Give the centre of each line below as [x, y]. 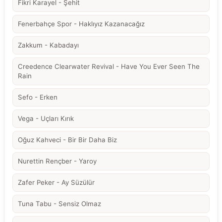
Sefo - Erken [38, 97]
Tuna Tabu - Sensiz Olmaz [59, 203]
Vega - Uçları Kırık [46, 118]
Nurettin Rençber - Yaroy [57, 161]
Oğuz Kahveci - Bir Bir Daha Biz [67, 139]
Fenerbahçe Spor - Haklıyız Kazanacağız [81, 24]
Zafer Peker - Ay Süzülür [56, 182]
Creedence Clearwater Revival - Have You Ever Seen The [109, 66]
